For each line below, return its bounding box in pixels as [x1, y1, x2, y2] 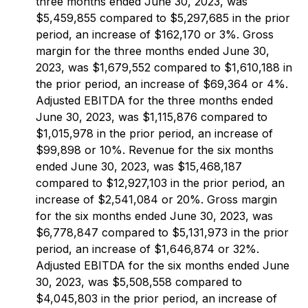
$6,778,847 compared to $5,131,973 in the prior [36, 225, 289, 239]
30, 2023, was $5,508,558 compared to [36, 275, 242, 289]
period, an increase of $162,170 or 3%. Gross [36, 27, 274, 41]
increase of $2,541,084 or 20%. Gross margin [36, 192, 277, 206]
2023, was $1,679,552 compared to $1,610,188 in [36, 60, 292, 74]
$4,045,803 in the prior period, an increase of [36, 291, 277, 305]
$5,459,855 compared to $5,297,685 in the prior [36, 11, 290, 25]
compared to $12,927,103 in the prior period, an [36, 176, 285, 190]
